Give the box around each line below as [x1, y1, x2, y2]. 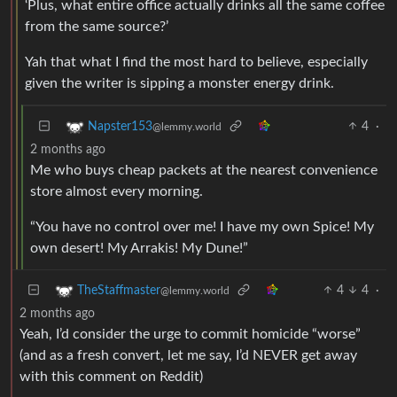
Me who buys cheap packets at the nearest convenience [30, 162, 378, 177]
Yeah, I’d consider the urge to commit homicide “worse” [19, 326, 361, 341]
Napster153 [88, 120, 152, 133]
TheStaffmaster [77, 284, 160, 297]
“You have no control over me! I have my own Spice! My [30, 219, 374, 234]
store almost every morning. [30, 183, 203, 198]
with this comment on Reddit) [19, 369, 203, 384]
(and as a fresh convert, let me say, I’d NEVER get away [19, 347, 357, 362]
